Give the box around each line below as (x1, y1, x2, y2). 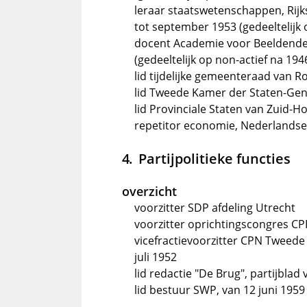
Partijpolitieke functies (138, 149, 291, 168)
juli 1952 (134, 249, 177, 265)
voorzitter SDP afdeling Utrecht (134, 200, 295, 215)
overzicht (122, 183, 177, 199)
